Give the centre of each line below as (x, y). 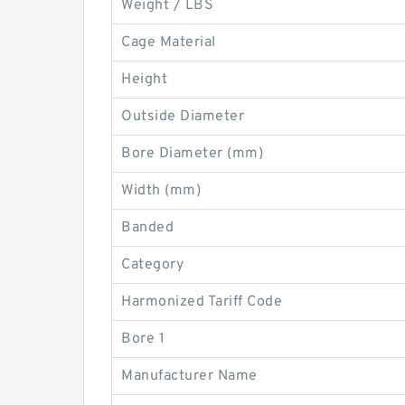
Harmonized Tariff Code (202, 301)
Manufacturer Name (189, 376)
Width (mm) (161, 190)
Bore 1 (143, 339)
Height (144, 79)
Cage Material (169, 42)
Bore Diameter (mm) (192, 153)
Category (152, 264)
